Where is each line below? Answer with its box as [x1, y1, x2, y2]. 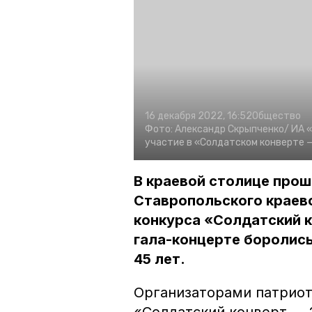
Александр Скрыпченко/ [175, 123, 289, 136]
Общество [252, 110, 301, 123]
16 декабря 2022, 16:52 [145, 110, 252, 123]
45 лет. [134, 251, 185, 268]
